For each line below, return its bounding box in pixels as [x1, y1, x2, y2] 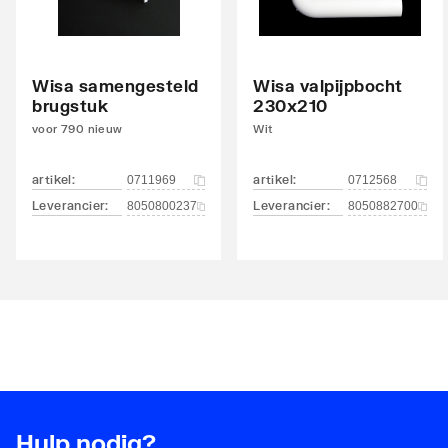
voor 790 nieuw [32, 122, 123, 135]
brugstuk [32, 96, 108, 115]
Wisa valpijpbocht [253, 76, 403, 95]
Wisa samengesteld [32, 76, 199, 95]
